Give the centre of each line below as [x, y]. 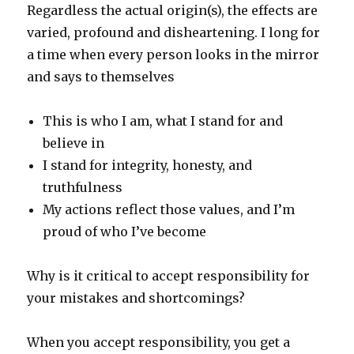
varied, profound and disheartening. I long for [174, 33]
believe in [74, 143]
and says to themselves [101, 77]
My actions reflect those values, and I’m [169, 210]
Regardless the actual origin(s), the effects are [173, 11]
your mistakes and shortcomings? [136, 298]
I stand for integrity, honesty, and [148, 166]
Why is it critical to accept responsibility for [169, 276]
